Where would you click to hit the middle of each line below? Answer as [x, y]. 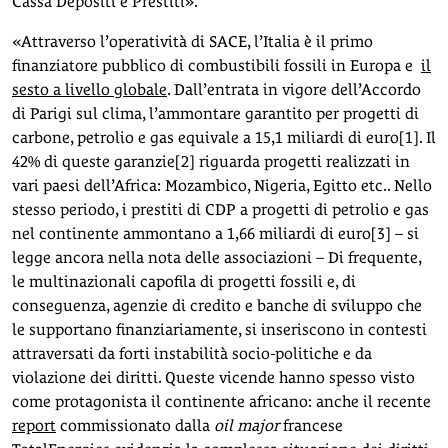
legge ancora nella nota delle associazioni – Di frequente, [216, 257]
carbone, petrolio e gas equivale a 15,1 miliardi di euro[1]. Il [224, 137]
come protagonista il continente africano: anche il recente [223, 401]
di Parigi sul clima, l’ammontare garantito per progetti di [215, 113]
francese [311, 425]
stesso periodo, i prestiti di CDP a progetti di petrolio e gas [220, 209]
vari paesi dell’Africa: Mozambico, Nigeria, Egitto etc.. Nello [222, 185]
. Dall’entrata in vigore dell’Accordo [294, 89]
